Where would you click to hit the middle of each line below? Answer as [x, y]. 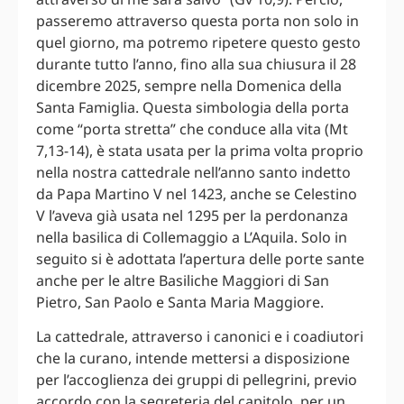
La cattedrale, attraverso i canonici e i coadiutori [200, 337]
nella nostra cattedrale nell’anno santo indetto [193, 172]
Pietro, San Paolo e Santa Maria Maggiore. [180, 302]
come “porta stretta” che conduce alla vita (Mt [192, 129]
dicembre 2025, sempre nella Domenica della [189, 85]
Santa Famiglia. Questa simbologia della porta [193, 107]
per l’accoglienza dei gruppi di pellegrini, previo [197, 380]
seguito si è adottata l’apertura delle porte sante [200, 258]
